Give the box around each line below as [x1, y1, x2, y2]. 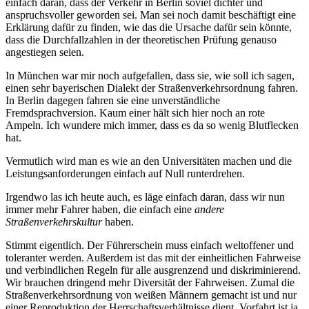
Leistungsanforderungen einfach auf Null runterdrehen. [6, 168, 245, 180]
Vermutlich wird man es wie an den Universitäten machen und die [6, 155, 292, 168]
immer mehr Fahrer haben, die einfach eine [6, 203, 195, 216]
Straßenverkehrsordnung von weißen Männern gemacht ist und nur [6, 289, 297, 301]
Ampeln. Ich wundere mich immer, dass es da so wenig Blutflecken [6, 119, 299, 132]
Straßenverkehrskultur [6, 216, 102, 228]
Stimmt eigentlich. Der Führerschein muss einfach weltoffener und [6, 239, 294, 252]
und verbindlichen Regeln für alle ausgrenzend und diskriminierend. [6, 264, 301, 277]
